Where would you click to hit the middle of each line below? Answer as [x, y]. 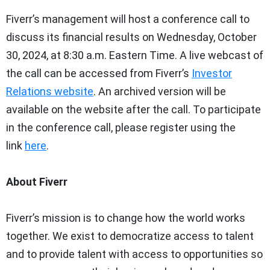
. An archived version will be [160, 91]
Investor [212, 73]
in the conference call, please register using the [121, 127]
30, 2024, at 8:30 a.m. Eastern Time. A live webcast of [135, 55]
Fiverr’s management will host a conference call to [128, 19]
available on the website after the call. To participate [133, 109]
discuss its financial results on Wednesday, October [131, 37]
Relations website [50, 91]
